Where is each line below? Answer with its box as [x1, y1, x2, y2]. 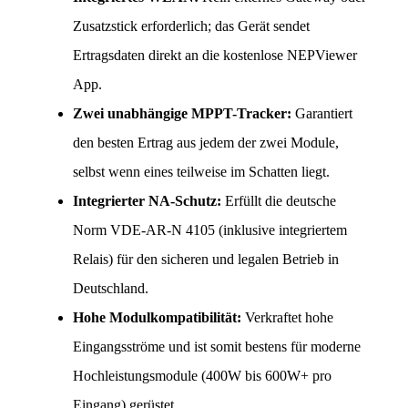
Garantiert [291, 105, 352, 121]
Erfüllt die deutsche [221, 192, 336, 209]
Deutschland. [73, 280, 148, 296]
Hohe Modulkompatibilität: [73, 309, 241, 325]
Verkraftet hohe [241, 309, 333, 325]
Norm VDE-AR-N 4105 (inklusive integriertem [73, 221, 347, 238]
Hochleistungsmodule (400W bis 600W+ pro [73, 367, 331, 383]
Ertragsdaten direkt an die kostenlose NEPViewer [73, 46, 357, 63]
